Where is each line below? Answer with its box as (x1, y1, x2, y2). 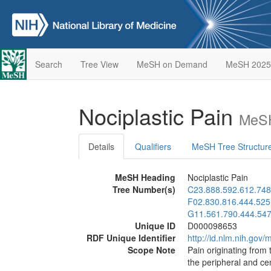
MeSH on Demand (136, 58, 207, 70)
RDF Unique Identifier (87, 232, 175, 244)
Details (88, 140, 114, 152)
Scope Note (128, 244, 175, 256)
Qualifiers (135, 140, 171, 152)
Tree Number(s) (113, 183, 175, 195)
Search (34, 58, 62, 70)
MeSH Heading (115, 171, 175, 183)
